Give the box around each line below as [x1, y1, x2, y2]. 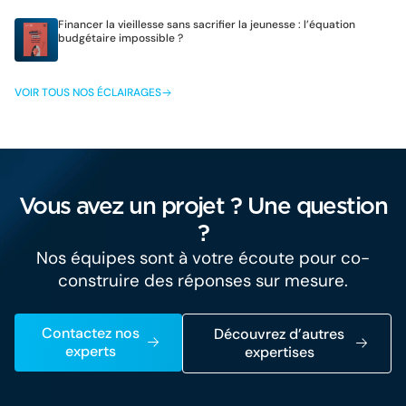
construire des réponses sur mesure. [58, 268, 348, 292]
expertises [244, 342, 314, 362]
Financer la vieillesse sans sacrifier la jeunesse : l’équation [58, 16, 355, 32]
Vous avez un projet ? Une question [18, 190, 388, 219]
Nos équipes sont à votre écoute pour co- [36, 246, 370, 269]
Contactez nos [42, 323, 140, 343]
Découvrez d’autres [214, 324, 345, 343]
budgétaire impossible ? [58, 30, 183, 45]
